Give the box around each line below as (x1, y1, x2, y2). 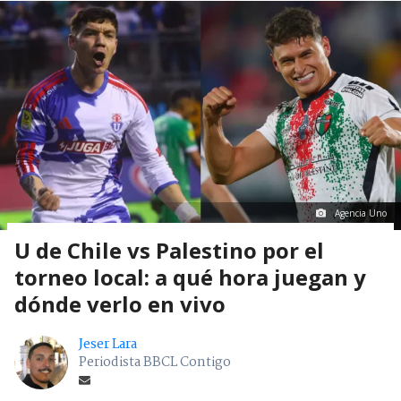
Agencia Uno (335, 207, 387, 220)
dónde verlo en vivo (14, 289, 226, 320)
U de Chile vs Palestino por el (14, 235, 324, 266)
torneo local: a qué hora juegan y (14, 262, 366, 293)
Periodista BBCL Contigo (79, 352, 231, 374)
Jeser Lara (79, 334, 137, 356)
